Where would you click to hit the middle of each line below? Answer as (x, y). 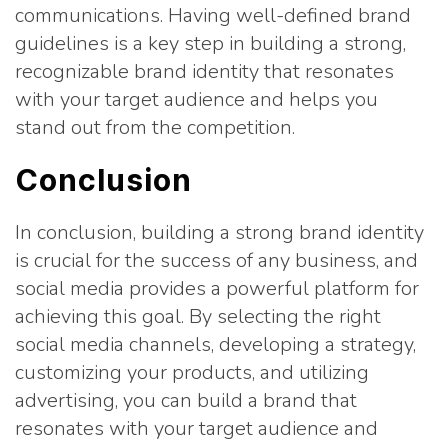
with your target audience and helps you (196, 99)
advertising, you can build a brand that (186, 400)
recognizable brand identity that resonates (204, 71)
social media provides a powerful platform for (217, 288)
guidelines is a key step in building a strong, (210, 43)
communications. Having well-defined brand (213, 15)
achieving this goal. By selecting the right (198, 316)
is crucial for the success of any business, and (216, 260)
